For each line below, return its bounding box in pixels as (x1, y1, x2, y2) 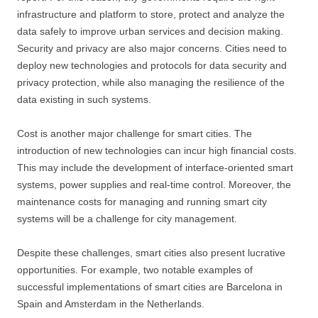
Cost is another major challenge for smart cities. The (17, 127, 252, 139)
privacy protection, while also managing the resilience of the (17, 76, 285, 88)
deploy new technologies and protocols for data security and (17, 59, 287, 71)
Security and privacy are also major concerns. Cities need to (17, 42, 287, 54)
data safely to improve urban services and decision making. (17, 25, 283, 37)
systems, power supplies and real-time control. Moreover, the (17, 178, 291, 190)
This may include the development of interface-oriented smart (17, 161, 293, 173)
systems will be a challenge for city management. (17, 212, 237, 224)
